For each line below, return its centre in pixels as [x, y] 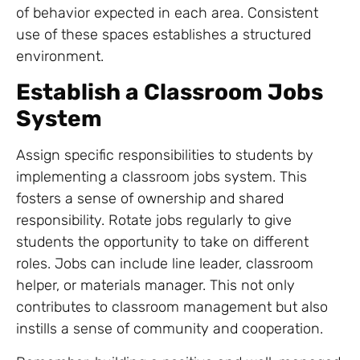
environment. [60, 56]
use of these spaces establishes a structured [164, 34]
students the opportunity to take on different [162, 242]
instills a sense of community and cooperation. [170, 329]
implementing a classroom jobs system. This [162, 177]
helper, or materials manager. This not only [155, 286]
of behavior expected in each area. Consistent [167, 12]
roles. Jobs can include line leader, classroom [165, 264]
